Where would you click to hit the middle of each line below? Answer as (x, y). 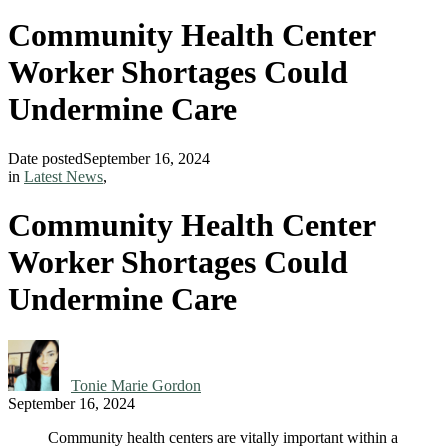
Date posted (45, 158)
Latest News (63, 176)
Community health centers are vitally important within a (223, 437)
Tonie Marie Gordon (136, 385)
